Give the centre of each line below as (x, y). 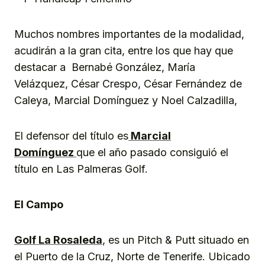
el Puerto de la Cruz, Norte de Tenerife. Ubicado (132, 256)
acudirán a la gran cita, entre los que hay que (124, 50)
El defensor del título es (71, 135)
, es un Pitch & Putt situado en (176, 240)
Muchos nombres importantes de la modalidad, (129, 34)
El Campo (39, 204)
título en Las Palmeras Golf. (81, 169)
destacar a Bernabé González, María (105, 67)
